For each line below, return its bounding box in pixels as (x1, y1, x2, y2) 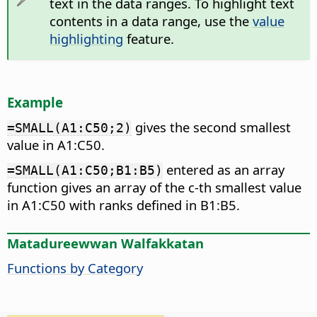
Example (7, 93, 63, 111)
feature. (122, 29, 174, 47)
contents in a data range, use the (49, 11, 253, 30)
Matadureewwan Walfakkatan (7, 234, 204, 253)
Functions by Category (7, 259, 143, 277)
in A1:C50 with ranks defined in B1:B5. (7, 196, 240, 214)
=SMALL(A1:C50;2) (7, 120, 132, 136)
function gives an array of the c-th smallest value (7, 178, 301, 197)
